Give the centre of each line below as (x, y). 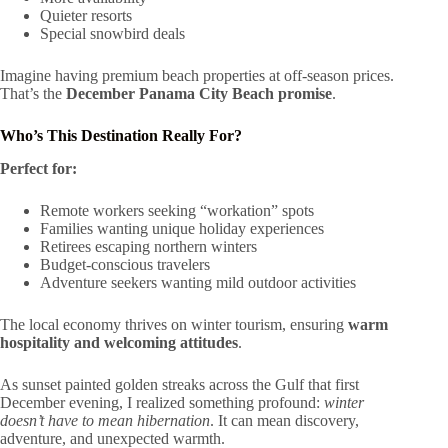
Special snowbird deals (112, 34)
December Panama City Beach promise (199, 94)
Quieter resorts (86, 16)
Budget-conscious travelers (125, 265)
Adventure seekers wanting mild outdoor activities (198, 283)
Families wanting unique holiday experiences (182, 229)
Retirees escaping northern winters (148, 247)
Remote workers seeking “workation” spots (177, 211)
